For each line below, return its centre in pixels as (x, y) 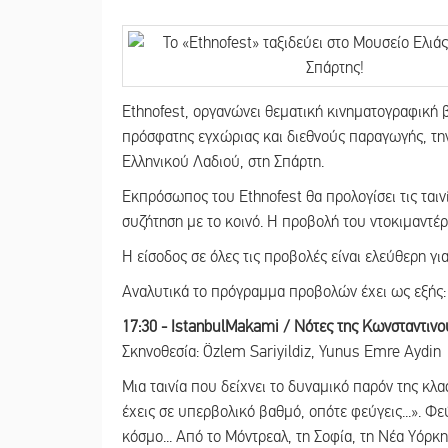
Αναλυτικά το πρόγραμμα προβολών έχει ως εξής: (284, 291)
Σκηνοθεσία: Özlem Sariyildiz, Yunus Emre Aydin (281, 351)
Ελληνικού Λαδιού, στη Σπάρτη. (223, 161)
